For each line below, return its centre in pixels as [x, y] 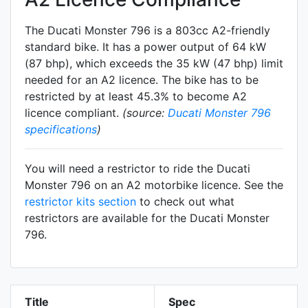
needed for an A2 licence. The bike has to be [142, 80]
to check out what [185, 202]
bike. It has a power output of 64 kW [168, 47]
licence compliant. [74, 113]
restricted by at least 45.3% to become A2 [136, 97]
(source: [145, 113]
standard [48, 47]
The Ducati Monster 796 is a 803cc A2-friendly [147, 31]
